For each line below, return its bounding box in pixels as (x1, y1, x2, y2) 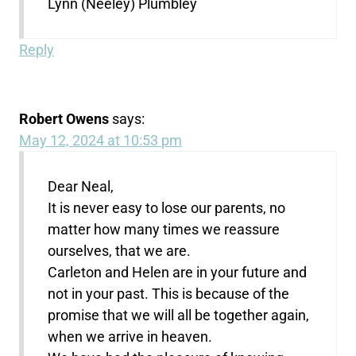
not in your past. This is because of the (48, 285, 290, 303)
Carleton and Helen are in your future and (48, 264, 308, 281)
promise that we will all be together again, (48, 307, 310, 324)
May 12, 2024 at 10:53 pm (19, 132, 183, 149)
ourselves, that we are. (48, 242, 192, 260)
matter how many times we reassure (48, 221, 281, 238)
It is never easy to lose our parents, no (48, 199, 286, 217)
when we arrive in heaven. (48, 328, 213, 346)
